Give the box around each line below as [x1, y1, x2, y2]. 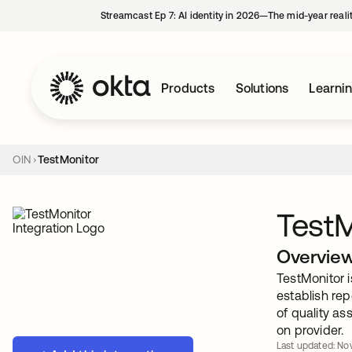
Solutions [235, 81, 289, 95]
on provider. [277, 323, 344, 337]
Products [161, 81, 215, 95]
